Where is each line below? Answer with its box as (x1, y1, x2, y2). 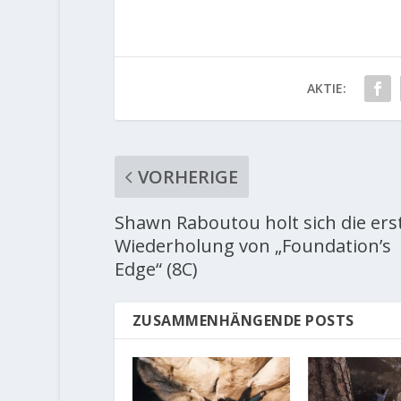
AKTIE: (306, 80, 346, 98)
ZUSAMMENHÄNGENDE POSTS (132, 311, 354, 331)
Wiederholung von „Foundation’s (114, 234, 391, 259)
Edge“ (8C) (114, 257, 198, 282)
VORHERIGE (137, 165, 238, 190)
